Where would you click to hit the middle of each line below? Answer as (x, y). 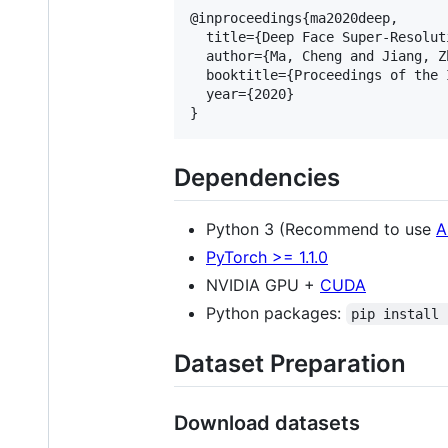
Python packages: (276, 312)
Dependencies (257, 177)
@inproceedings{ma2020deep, (294, 17)
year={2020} (242, 93)
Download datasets (267, 422)
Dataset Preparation (290, 363)
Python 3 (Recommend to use (321, 228)
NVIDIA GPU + (263, 284)
